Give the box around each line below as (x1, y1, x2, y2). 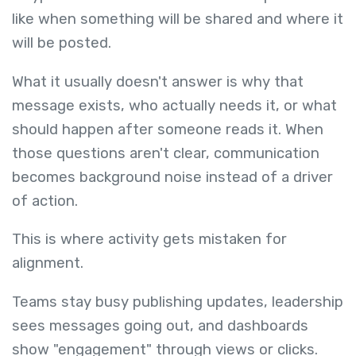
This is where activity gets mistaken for (12, 230, 287, 249)
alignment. (12, 254, 87, 273)
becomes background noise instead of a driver (12, 168, 333, 186)
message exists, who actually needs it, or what (12, 96, 337, 114)
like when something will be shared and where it (12, 10, 343, 29)
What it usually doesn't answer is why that (12, 72, 304, 91)
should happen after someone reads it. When (12, 120, 323, 138)
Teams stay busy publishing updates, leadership (12, 292, 343, 311)
